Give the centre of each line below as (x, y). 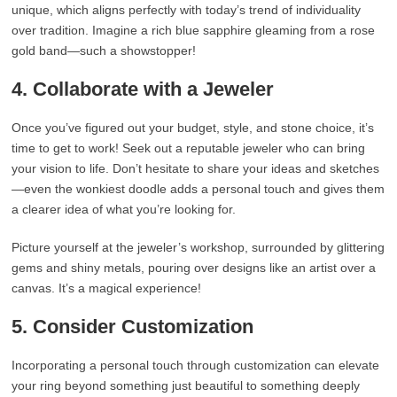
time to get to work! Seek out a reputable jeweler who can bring (189, 148)
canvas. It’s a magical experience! (107, 288)
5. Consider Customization (133, 327)
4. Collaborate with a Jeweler (143, 89)
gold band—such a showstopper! (104, 51)
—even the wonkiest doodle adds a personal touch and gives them (198, 189)
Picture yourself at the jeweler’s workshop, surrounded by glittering (198, 247)
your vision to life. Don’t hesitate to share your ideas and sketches (196, 168)
